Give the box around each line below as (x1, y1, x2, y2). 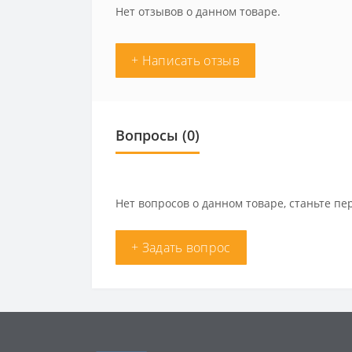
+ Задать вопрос (131, 238, 231, 256)
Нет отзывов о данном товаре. (115, 3, 280, 19)
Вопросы (115, 125, 178, 145)
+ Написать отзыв (131, 51, 240, 69)
